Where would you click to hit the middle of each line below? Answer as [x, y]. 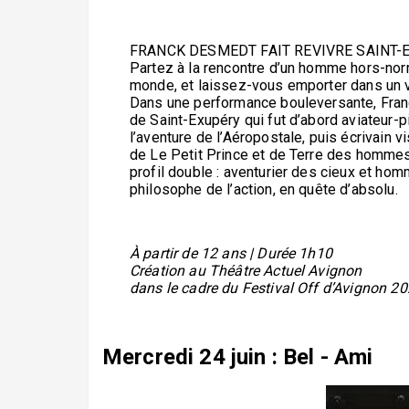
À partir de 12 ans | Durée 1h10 [231, 253]
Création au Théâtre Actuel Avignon [246, 270]
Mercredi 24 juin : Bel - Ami [238, 357]
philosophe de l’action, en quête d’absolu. [264, 189]
